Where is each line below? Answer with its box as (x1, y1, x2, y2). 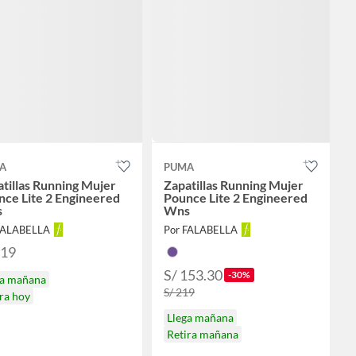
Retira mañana (166, 327, 238, 342)
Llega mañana (166, 311, 234, 325)
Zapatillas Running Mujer (163, 177, 304, 193)
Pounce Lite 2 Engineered (163, 190, 308, 206)
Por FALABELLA (163, 223, 238, 237)
